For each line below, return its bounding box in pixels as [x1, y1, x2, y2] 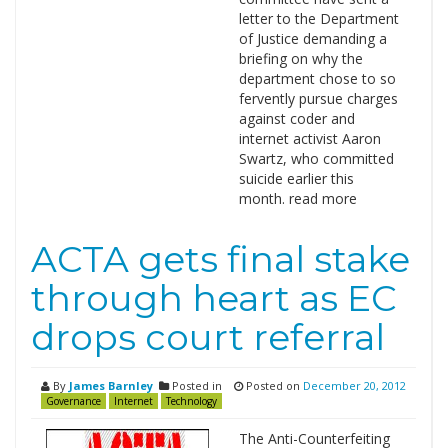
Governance [46, 394, 101, 408]
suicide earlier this [238, 169, 354, 188]
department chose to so [238, 69, 396, 88]
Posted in [169, 378, 222, 393]
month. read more [238, 189, 357, 208]
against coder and [238, 109, 355, 128]
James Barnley [69, 378, 153, 393]
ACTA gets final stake [31, 237, 410, 281]
